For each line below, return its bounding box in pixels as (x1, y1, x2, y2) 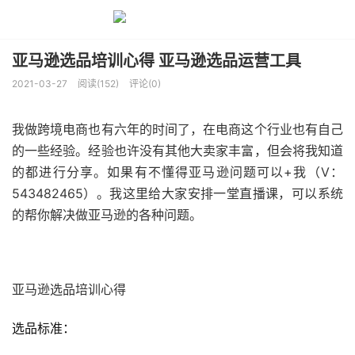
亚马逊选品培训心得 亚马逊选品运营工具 (12, 52, 301, 71)
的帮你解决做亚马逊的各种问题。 (12, 207, 202, 223)
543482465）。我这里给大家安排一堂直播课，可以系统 (12, 185, 343, 201)
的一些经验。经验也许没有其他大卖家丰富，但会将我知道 (12, 143, 343, 158)
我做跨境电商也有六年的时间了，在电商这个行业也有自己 (12, 121, 343, 137)
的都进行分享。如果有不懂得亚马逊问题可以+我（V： (12, 164, 343, 180)
